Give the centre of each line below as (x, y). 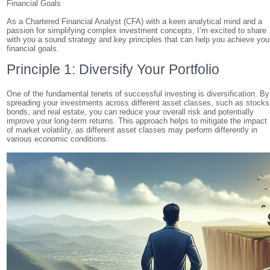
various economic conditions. (58, 139)
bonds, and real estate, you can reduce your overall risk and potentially (130, 112)
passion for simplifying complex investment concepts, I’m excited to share (137, 30)
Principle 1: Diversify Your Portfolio (113, 69)
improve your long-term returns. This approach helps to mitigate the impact (137, 121)
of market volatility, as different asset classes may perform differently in (132, 130)
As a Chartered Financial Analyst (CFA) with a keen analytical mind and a (135, 21)
